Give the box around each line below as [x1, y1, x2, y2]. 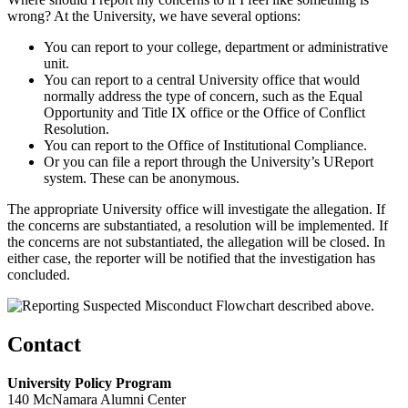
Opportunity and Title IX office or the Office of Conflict [44, 105, 365, 121]
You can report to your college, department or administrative [44, 39, 388, 56]
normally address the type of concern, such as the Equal [44, 88, 362, 105]
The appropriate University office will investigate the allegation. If [7, 201, 385, 218]
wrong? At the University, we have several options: [7, 8, 301, 25]
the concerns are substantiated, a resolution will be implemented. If [7, 218, 388, 234]
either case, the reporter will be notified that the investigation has [7, 250, 375, 267]
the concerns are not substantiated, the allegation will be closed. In [7, 234, 385, 250]
